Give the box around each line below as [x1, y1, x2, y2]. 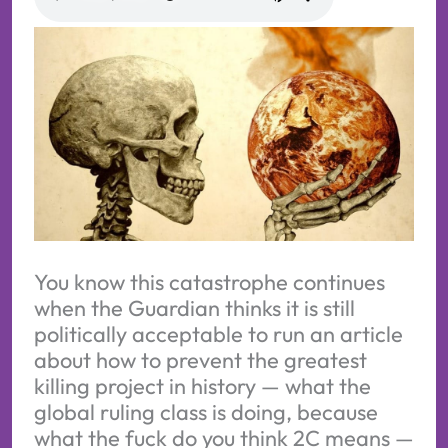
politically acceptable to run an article [33, 319, 403, 348]
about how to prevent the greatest [33, 345, 367, 374]
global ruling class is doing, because [33, 397, 378, 426]
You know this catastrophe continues [33, 267, 385, 296]
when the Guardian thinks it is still [33, 293, 355, 322]
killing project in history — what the [33, 371, 371, 400]
